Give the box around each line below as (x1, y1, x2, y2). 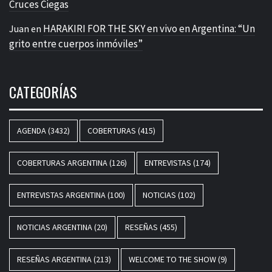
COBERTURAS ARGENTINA (17, 157, 107, 168)
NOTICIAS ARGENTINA (17, 221, 92, 233)
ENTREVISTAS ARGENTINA (17, 189, 106, 200)
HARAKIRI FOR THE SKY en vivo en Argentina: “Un (43, 21, 255, 35)
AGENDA (17, 124, 46, 136)
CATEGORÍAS (9, 80, 77, 103)
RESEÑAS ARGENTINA (17, 253, 92, 265)
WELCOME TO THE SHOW (129, 253, 216, 265)
